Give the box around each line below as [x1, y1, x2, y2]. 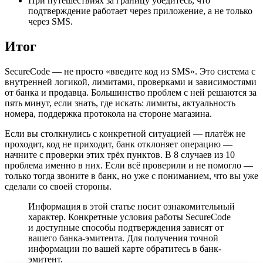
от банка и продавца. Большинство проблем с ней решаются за [5, 87, 257, 97]
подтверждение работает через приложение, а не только [28, 5, 252, 16]
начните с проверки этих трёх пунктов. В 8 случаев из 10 [5, 149, 235, 160]
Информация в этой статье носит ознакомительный [28, 201, 235, 211]
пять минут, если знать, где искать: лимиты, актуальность [5, 97, 235, 108]
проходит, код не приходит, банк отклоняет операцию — [5, 139, 232, 149]
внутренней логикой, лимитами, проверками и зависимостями [5, 76, 257, 87]
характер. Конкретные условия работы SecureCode [28, 211, 231, 222]
